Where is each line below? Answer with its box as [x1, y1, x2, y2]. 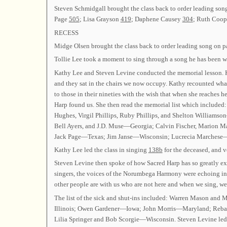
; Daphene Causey [131, 15, 182, 23]
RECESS [54, 28, 79, 36]
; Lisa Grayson [79, 15, 121, 23]
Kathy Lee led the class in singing [54, 145, 148, 154]
